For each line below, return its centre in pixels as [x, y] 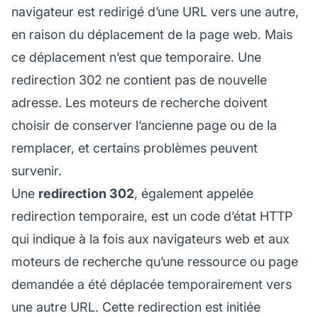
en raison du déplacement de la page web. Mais [152, 34]
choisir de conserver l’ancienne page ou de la [144, 125]
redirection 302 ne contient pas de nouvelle [139, 79]
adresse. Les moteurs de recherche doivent [139, 102]
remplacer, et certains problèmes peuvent [135, 148]
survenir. [37, 170]
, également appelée [194, 193]
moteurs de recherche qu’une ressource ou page [155, 261]
